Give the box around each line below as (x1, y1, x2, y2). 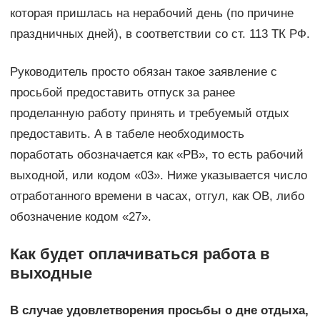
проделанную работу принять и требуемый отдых (9, 106, 289, 120)
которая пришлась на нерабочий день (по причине (9, 6, 294, 20)
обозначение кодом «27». (9, 209, 151, 224)
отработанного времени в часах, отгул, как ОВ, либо (9, 189, 304, 203)
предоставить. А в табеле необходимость (9, 126, 244, 141)
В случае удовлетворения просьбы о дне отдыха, (9, 303, 309, 317)
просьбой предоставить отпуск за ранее (9, 85, 235, 99)
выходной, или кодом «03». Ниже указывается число (9, 168, 307, 182)
